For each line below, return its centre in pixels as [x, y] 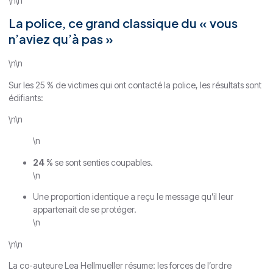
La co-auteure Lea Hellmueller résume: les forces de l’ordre [120, 266]
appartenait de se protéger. [85, 210]
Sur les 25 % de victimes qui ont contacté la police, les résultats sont [135, 85]
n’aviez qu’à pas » [61, 39]
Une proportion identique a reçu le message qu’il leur [133, 197]
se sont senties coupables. [103, 162]
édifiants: [26, 97]
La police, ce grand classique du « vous [123, 23]
